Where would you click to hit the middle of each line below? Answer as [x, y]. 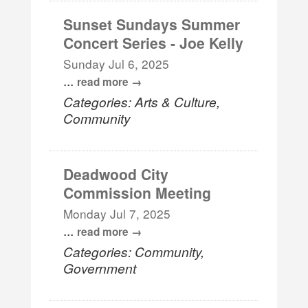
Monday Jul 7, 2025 [117, 213]
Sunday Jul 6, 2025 [117, 63]
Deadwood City [116, 174]
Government [100, 267]
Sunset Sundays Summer [152, 24]
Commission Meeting [137, 192]
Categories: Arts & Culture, [142, 101]
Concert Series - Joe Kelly [154, 42]
